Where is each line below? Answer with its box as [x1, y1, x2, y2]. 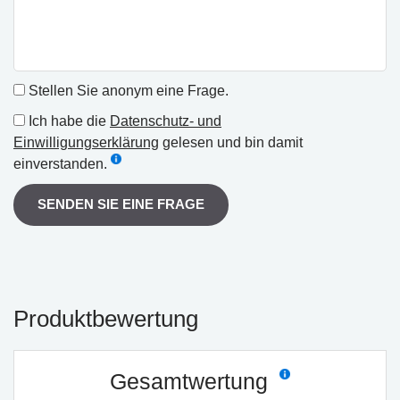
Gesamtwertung [109, 368, 274, 394]
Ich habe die [25, 112, 110, 129]
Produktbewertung [13, 304, 198, 332]
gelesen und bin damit [159, 134, 303, 150]
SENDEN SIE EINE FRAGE [37, 196, 204, 212]
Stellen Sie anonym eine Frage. [25, 82, 229, 98]
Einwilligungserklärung [13, 134, 159, 150]
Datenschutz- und [110, 112, 221, 129]
